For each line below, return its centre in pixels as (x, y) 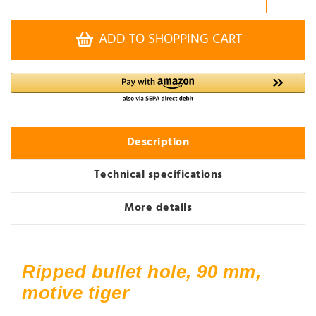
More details (158, 208)
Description (158, 143)
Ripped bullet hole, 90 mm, (141, 272)
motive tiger (75, 293)
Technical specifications (158, 175)
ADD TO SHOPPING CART (170, 40)
